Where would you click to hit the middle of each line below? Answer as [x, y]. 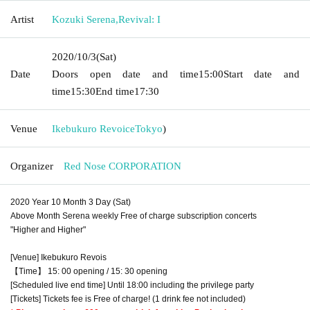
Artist [22, 19]
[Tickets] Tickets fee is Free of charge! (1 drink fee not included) [128, 299]
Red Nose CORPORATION [122, 166]
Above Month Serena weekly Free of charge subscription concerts [134, 216]
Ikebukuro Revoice [93, 128]
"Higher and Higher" [48, 229]
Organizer [32, 166]
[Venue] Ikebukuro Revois [58, 257]
